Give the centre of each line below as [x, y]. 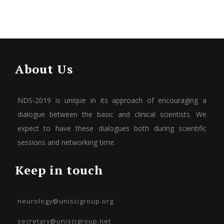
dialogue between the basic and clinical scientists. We [112, 114]
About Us [44, 69]
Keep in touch [59, 170]
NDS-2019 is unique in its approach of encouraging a [112, 100]
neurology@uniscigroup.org [65, 201]
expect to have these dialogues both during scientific [112, 128]
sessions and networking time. [66, 142]
